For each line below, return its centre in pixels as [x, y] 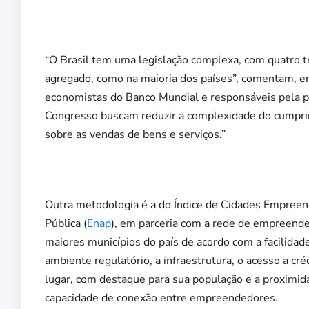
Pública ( [66, 223]
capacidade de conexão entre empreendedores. [161, 298]
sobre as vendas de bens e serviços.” [135, 134]
